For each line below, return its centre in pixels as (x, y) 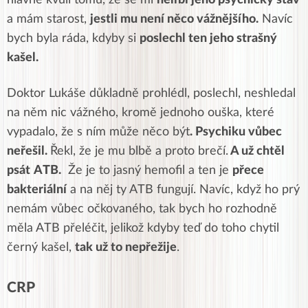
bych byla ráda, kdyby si (73, 38)
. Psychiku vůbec (236, 132)
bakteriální (37, 189)
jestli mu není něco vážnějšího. (174, 19)
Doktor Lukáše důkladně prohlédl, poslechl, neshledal (151, 93)
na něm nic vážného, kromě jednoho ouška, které (141, 112)
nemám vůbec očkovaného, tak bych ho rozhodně (142, 209)
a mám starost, (48, 19)
